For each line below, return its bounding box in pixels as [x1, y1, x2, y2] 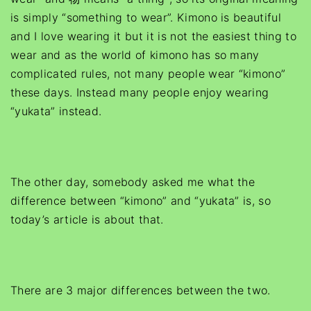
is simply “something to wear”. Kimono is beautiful [10, 10, 282, 24]
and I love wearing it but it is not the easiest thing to [10, 29, 296, 43]
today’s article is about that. [10, 212, 164, 226]
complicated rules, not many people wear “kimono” [10, 67, 286, 81]
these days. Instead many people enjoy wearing [10, 85, 269, 99]
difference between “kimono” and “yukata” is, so [10, 194, 271, 208]
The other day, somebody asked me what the [10, 175, 255, 189]
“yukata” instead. [10, 104, 102, 118]
